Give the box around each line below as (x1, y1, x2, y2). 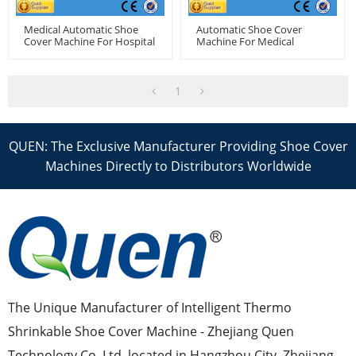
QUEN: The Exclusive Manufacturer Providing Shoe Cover (8, 137, 348, 155)
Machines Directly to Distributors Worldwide (44, 157, 311, 175)
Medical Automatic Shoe (24, 22, 138, 37)
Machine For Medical (196, 34, 294, 48)
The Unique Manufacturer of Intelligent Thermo (8, 299, 292, 317)
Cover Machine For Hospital (24, 34, 155, 48)
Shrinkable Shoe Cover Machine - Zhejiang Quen (8, 323, 294, 341)
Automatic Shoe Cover (196, 22, 302, 37)
